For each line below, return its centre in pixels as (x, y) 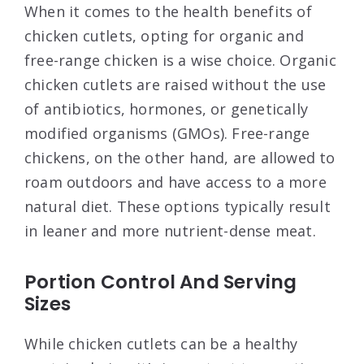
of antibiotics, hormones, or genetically (167, 108)
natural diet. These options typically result (178, 206)
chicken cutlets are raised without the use (175, 84)
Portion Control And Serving (161, 282)
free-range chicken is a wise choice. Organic (180, 60)
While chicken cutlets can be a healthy (161, 343)
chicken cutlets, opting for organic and (164, 35)
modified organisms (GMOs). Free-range (167, 133)
